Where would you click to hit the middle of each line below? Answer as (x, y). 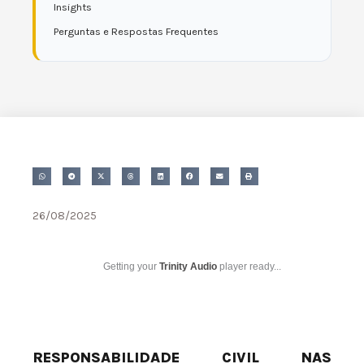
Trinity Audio (188, 267)
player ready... (249, 267)
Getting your (131, 267)
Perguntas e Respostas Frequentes (136, 31)
